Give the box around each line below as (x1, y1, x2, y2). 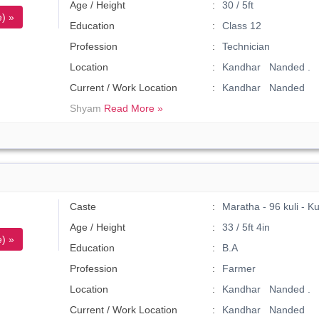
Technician (221, 41, 270, 52)
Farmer (221, 263, 256, 274)
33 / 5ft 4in (221, 221, 270, 233)
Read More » (104, 103, 164, 114)
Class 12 (221, 20, 261, 31)
